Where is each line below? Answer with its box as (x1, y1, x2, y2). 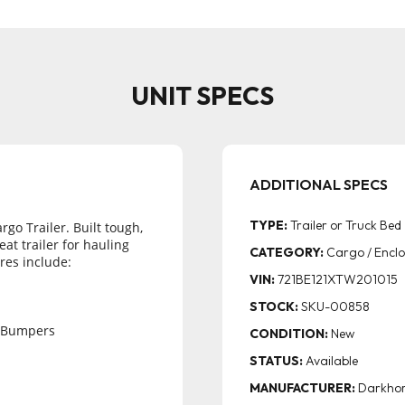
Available (306, 353, 358, 369)
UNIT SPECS (131, 80, 274, 111)
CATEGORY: (250, 244, 324, 260)
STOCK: (250, 298, 298, 315)
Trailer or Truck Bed (290, 217, 401, 233)
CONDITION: (250, 325, 328, 342)
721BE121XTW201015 (278, 271, 398, 287)
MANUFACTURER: (250, 380, 355, 396)
